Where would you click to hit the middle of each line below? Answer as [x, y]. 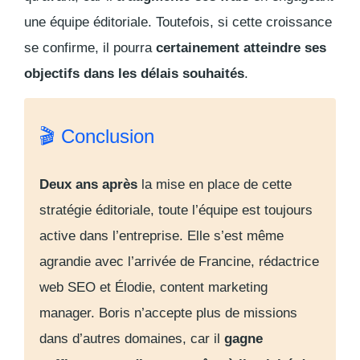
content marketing [214, 287]
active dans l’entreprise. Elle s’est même [162, 235]
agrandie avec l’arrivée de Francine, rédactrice [179, 261]
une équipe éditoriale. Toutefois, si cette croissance [178, 22]
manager [65, 313]
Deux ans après [88, 184]
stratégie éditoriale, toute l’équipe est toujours [176, 210]
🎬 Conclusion [97, 136]
